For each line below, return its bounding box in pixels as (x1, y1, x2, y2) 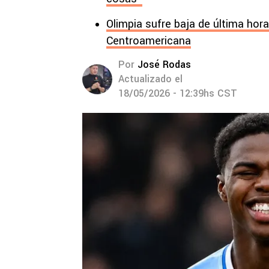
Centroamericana (106, 33, 191, 49)
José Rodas (138, 58, 191, 71)
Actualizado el (118, 72, 183, 86)
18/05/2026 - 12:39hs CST (118, 86, 237, 100)
